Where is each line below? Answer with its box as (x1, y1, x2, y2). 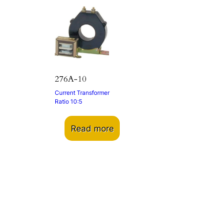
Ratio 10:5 (55, 98, 82, 105)
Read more (70, 123, 114, 133)
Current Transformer (55, 89, 109, 96)
